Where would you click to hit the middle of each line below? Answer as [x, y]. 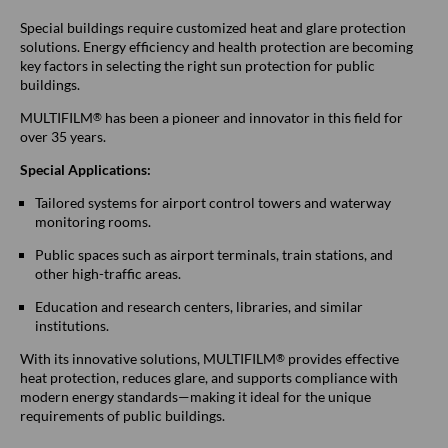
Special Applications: [85, 169]
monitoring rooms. [93, 221]
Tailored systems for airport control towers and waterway [213, 202]
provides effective [342, 358]
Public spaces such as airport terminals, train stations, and [214, 254]
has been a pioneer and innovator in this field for [252, 117]
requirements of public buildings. [122, 415]
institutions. [72, 325]
